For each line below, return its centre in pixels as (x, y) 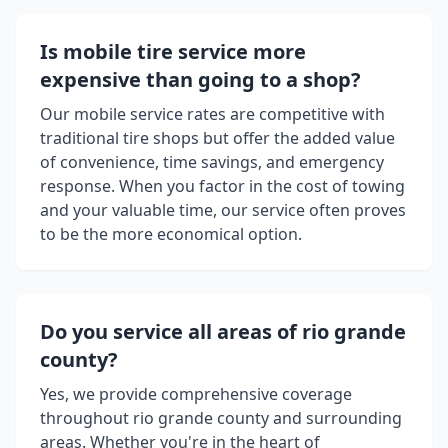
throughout (86, 418)
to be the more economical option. (171, 234)
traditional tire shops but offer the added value (217, 138)
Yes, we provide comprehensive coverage (196, 394)
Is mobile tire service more (173, 52)
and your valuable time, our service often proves (223, 210)
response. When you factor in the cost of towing (222, 186)
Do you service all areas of (171, 332)
